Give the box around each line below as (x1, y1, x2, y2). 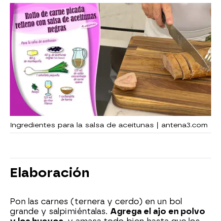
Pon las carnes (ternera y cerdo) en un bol (10, 197, 182, 207)
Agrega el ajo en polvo (110, 207, 205, 217)
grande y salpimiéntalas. (10, 207, 110, 217)
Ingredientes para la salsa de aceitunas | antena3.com (10, 121, 208, 130)
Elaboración (10, 165, 90, 181)
